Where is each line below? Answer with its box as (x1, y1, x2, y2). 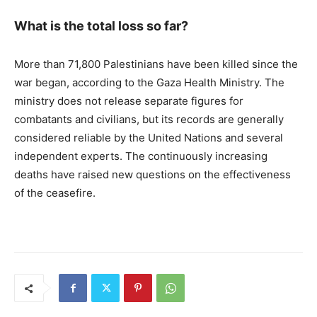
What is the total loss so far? (14, 18, 188, 34)
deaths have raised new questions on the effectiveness (14, 168, 291, 182)
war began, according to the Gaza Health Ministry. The (14, 76, 284, 90)
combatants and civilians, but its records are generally (14, 113, 284, 127)
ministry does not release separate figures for (14, 94, 243, 108)
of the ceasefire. (14, 186, 96, 200)
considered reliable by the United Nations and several (14, 131, 283, 145)
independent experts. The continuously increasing (14, 149, 267, 163)
